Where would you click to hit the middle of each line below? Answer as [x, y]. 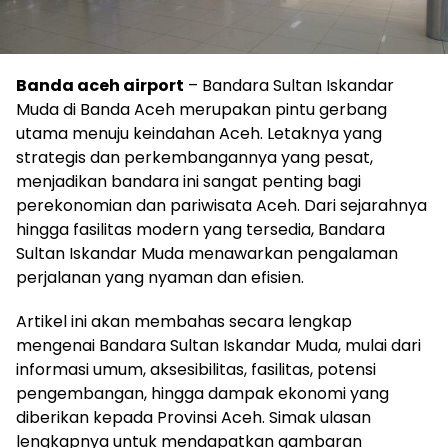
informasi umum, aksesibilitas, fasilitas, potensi [196, 369]
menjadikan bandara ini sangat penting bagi [188, 181]
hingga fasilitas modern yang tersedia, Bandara [200, 229]
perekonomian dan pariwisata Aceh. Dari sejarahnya [221, 205]
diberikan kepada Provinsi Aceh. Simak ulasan [193, 417]
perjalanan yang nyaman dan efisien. [160, 277]
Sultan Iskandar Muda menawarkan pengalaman [207, 253]
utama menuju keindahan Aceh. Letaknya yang [199, 133]
